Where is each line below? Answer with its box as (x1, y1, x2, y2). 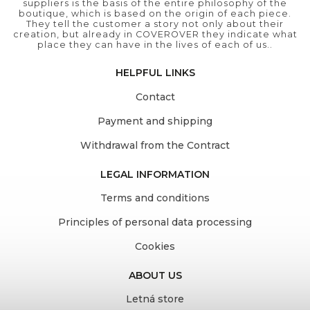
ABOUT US (128, 268, 182, 282)
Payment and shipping (98, 114, 212, 127)
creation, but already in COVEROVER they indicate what (12, 29, 298, 40)
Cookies (135, 239, 175, 253)
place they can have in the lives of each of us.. (37, 39, 273, 51)
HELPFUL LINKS (115, 66, 195, 80)
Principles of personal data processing (58, 216, 252, 229)
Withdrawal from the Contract (80, 138, 230, 152)
